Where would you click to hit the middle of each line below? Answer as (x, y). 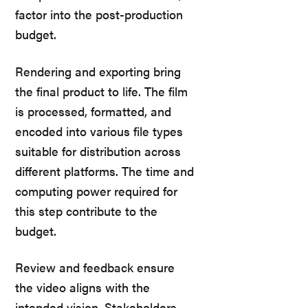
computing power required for (96, 190)
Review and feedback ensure (95, 267)
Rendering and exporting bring (98, 71)
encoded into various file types (99, 131)
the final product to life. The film (101, 91)
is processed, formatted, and (93, 111)
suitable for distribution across (98, 151)
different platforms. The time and (104, 170)
